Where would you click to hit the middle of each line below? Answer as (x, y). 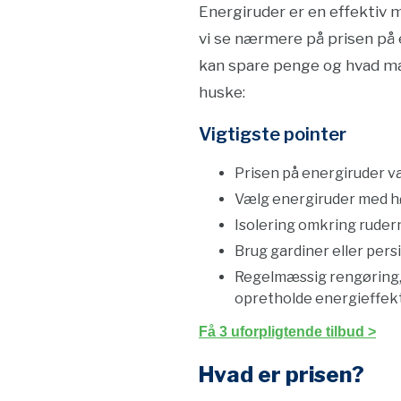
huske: (222, 92)
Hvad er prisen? (282, 375)
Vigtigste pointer (273, 134)
